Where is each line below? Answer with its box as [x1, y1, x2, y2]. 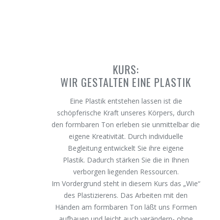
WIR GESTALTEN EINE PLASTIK [60, 74, 192, 90]
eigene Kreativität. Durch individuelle [68, 132, 183, 141]
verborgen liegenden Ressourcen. [73, 167, 179, 176]
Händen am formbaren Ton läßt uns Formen [55, 202, 197, 212]
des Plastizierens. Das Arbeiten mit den [64, 191, 188, 200]
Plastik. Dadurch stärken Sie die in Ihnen [62, 155, 189, 165]
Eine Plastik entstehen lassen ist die [69, 96, 182, 106]
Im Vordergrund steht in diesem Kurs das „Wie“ [51, 179, 200, 188]
